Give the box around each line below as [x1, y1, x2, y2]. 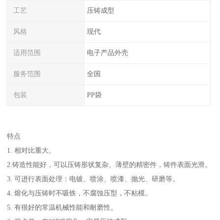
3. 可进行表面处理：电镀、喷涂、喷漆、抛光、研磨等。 [7, 175, 180, 183]
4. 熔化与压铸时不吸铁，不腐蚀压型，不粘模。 [7, 189, 152, 197]
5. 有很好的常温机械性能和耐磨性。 [7, 203, 118, 212]
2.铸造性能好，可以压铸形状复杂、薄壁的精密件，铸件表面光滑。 [7, 161, 212, 169]
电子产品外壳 [86, 49, 128, 57]
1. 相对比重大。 [7, 146, 56, 155]
